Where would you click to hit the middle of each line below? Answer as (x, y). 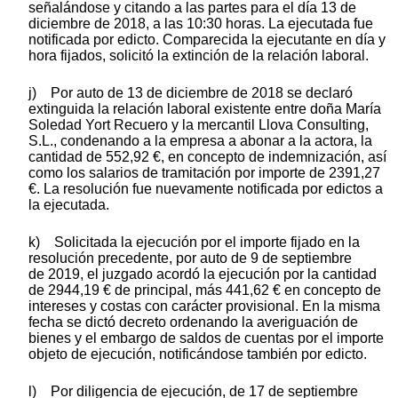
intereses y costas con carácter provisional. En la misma (204, 306)
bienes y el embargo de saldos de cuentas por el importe (206, 338)
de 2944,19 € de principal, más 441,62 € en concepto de (205, 290)
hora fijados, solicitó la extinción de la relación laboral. (199, 55)
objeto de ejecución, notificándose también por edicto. (198, 354)
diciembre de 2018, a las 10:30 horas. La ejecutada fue (201, 23)
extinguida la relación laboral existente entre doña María (205, 108)
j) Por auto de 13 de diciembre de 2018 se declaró (191, 92)
